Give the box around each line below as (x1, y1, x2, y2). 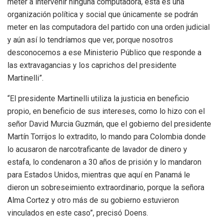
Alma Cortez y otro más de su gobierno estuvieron (7, 196, 179, 205)
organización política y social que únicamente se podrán (7, 10, 198, 20)
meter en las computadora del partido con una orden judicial (7, 22, 210, 32)
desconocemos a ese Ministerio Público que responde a (7, 48, 201, 58)
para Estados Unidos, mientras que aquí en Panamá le (7, 170, 190, 180)
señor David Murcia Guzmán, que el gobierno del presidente (7, 119, 211, 129)
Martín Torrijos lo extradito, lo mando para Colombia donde (7, 132, 206, 142)
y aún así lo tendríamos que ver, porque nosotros (7, 35, 173, 45)
